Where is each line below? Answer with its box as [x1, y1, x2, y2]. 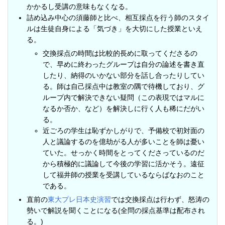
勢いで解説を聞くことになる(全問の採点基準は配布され [27, 206, 205, 214]
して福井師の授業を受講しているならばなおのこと [43, 171, 204, 179]
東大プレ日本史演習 [48, 195, 111, 203]
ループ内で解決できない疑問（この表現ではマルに [43, 93, 204, 101]
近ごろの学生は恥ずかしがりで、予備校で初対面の [43, 127, 204, 135]
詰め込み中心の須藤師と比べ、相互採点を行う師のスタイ [27, 14, 209, 22]
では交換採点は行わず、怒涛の [111, 195, 209, 203]
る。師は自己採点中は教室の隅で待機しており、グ [43, 82, 204, 90]
